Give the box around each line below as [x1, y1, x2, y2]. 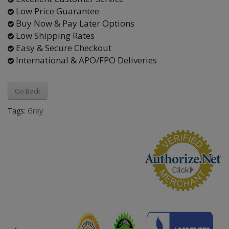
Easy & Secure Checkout [14, 42, 111, 54]
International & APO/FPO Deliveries [14, 54, 157, 66]
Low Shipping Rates [14, 30, 95, 42]
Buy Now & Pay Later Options [14, 17, 134, 30]
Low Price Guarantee [14, 5, 99, 17]
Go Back [15, 86, 40, 96]
